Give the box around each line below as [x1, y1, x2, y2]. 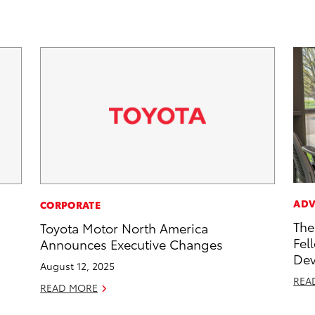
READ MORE [40, 281, 98, 295]
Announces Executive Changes [40, 235, 224, 253]
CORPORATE [40, 198, 101, 212]
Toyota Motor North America [40, 219, 209, 237]
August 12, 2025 [40, 259, 115, 274]
